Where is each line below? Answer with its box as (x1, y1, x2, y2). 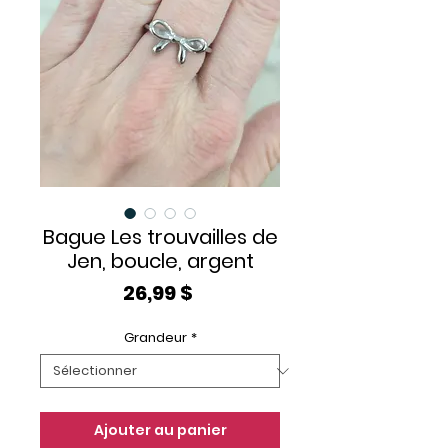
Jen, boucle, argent (66, 247, 254, 275)
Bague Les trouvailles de (42, 223, 278, 251)
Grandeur (123, 328, 187, 347)
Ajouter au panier (93, 420, 227, 440)
